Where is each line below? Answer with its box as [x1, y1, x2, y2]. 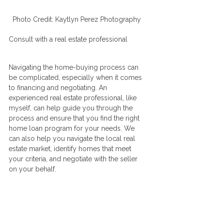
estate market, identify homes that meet [9, 145, 133, 153]
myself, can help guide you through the [9, 104, 135, 112]
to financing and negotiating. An [9, 84, 109, 92]
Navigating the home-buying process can [9, 63, 140, 72]
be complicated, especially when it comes [9, 74, 144, 82]
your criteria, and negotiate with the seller [9, 155, 139, 163]
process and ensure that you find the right [9, 114, 141, 123]
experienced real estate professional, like [9, 94, 139, 102]
